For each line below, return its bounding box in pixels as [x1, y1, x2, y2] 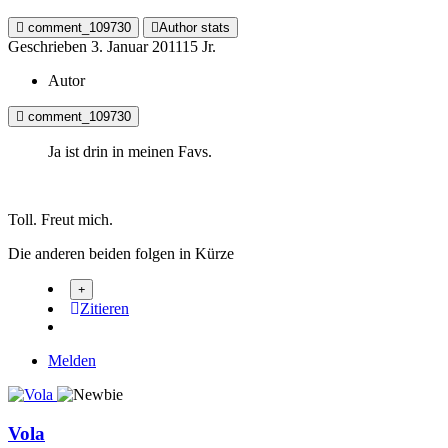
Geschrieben [8, 38, 91, 56]
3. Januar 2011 [91, 38, 182, 56]
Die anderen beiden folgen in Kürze [8, 245, 234, 263]
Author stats [159, 20, 230, 36]
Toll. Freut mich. [8, 211, 113, 229]
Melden [48, 352, 96, 370]
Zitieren [80, 300, 129, 318]
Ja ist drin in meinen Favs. [48, 143, 212, 161]
